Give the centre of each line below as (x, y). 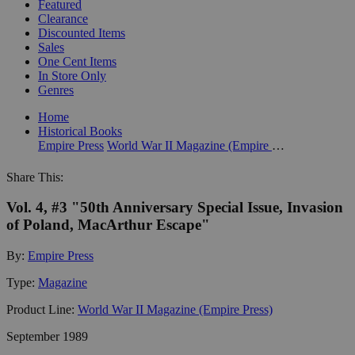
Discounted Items (82, 32)
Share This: (35, 177)
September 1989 (47, 336)
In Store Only (72, 75)
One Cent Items (77, 61)
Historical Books (80, 131)
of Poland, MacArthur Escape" (108, 225)
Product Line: (42, 309)
